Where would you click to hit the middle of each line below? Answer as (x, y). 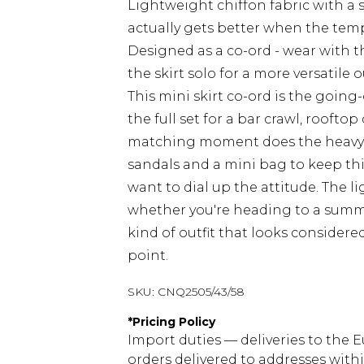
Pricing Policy (174, 322)
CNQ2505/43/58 (201, 292)
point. (148, 256)
